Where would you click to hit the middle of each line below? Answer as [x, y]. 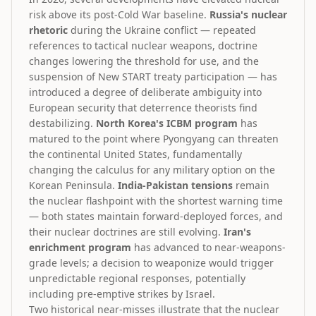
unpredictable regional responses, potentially [137, 278]
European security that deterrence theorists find [143, 108]
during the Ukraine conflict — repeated [162, 30]
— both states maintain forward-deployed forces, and [156, 216]
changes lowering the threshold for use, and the [144, 61]
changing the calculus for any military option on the [152, 170]
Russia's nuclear [248, 14]
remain [251, 185]
